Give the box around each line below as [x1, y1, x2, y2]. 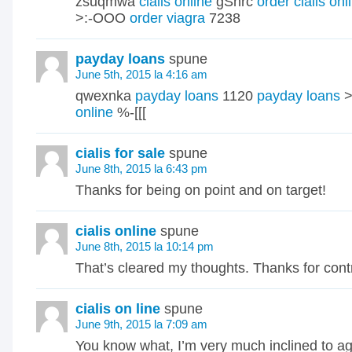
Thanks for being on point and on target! [75, 182, 326, 198]
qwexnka [75, 88, 135, 104]
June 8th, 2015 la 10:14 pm [75, 240, 214, 253]
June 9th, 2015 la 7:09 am [75, 317, 207, 331]
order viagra [130, 10, 205, 26]
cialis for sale [75, 145, 165, 161]
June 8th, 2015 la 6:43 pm [75, 162, 207, 175]
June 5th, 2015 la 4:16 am [75, 68, 207, 81]
